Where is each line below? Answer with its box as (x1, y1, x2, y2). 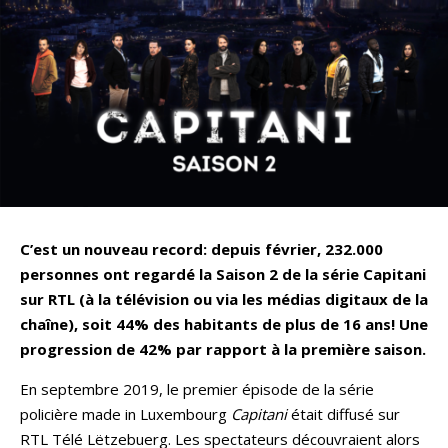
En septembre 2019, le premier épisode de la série (20, 379, 374, 400)
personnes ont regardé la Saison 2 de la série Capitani (20, 264, 426, 285)
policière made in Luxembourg (20, 404, 231, 425)
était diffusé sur (287, 404, 400, 425)
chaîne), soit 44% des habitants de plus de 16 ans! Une (20, 314, 428, 335)
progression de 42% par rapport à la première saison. (20, 339, 426, 360)
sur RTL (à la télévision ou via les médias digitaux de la (20, 289, 428, 310)
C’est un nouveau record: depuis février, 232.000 (20, 239, 383, 260)
